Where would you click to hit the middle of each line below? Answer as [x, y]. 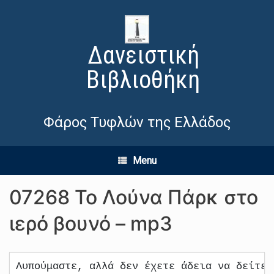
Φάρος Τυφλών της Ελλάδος [137, 122]
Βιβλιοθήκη [143, 80]
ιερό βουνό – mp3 [91, 224]
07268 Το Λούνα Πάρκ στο [134, 197]
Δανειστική [143, 55]
